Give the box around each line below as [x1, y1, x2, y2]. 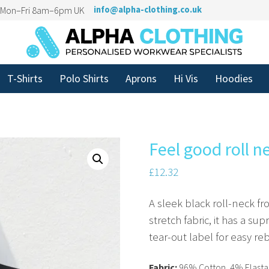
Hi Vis [174, 71, 198, 85]
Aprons [125, 71, 157, 85]
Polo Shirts [59, 71, 109, 85]
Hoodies [215, 71, 253, 85]
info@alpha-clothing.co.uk [94, 4, 202, 15]
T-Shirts [7, 71, 43, 85]
